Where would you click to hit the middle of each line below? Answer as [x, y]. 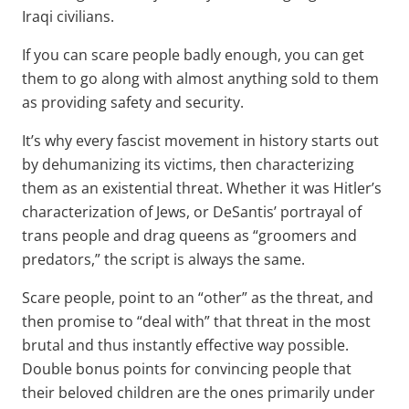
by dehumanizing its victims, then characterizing [188, 164]
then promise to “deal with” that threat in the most [196, 321]
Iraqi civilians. [68, 16]
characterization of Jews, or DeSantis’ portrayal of [192, 211]
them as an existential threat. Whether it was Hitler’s [202, 188]
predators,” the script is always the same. [163, 259]
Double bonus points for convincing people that [187, 368]
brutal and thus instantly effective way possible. [185, 345]
